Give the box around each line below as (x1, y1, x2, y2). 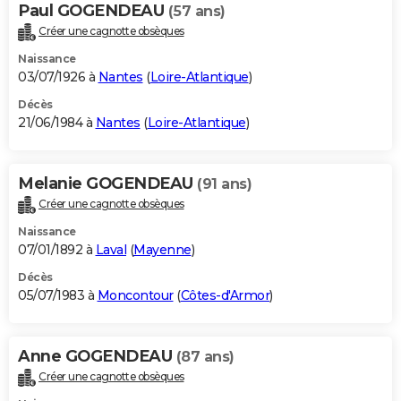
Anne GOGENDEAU (18, 346, 176, 366)
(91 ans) (197, 175, 252, 193)
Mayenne (133, 241, 192, 258)
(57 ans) (167, 3, 226, 21)
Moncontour (97, 286, 174, 303)
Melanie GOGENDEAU (18, 174, 197, 194)
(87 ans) (175, 347, 235, 365)
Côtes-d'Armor (180, 286, 269, 303)
